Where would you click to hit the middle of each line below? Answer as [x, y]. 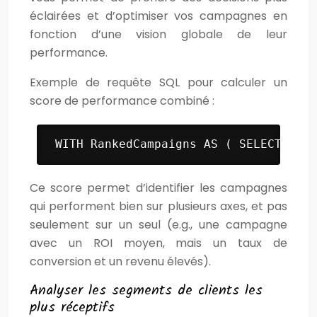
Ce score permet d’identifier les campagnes [158, 188]
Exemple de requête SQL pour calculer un [158, 82]
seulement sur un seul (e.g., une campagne [158, 224]
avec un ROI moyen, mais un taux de [158, 243]
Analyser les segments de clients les [146, 290]
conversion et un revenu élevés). [120, 261]
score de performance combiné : [122, 100]
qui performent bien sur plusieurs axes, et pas [158, 206]
